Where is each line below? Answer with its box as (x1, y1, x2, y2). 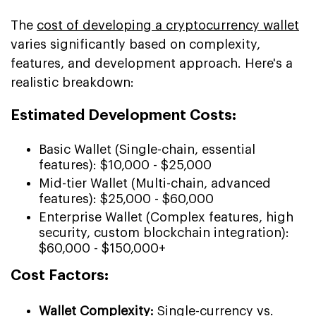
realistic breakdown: (11, 75, 134, 89)
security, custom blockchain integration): (39, 226, 289, 239)
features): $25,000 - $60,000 (39, 192, 214, 205)
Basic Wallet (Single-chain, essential (39, 142, 255, 156)
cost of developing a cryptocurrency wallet (37, 18, 299, 32)
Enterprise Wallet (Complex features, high (39, 210, 293, 224)
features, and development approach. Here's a (11, 56, 293, 70)
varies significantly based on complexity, (11, 37, 260, 51)
